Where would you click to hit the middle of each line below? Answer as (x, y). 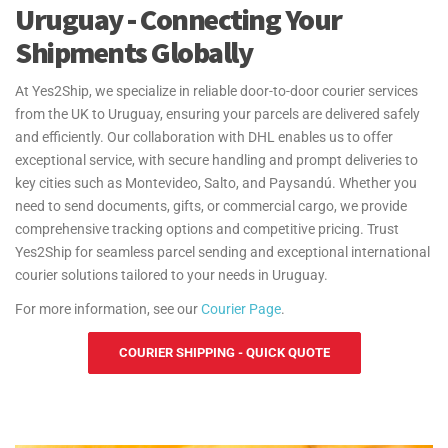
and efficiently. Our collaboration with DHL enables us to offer (204, 137)
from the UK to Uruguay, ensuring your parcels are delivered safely (217, 114)
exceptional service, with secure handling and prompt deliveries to (216, 160)
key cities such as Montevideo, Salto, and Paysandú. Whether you (216, 183)
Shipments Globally (133, 52)
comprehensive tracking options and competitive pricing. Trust (207, 229)
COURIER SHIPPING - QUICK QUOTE (224, 353)
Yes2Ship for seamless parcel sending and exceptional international (222, 252)
